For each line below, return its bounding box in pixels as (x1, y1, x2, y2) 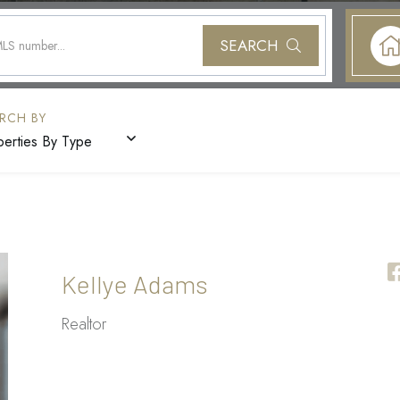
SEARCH (220, 35, 278, 56)
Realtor (62, 312, 106, 336)
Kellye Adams (62, 269, 208, 299)
